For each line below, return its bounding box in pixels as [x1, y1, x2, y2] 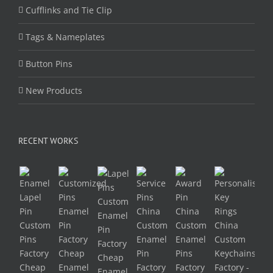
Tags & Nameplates [26, 30, 105, 43]
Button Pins [26, 57, 73, 69]
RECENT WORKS [18, 135, 78, 146]
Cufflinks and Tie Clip [26, 4, 112, 16]
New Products [26, 84, 82, 96]
